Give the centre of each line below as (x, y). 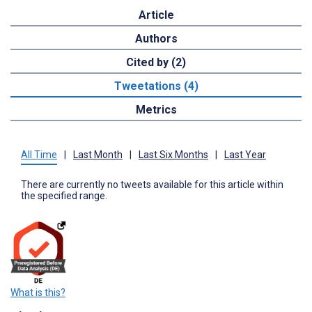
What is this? (38, 293)
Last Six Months (173, 155)
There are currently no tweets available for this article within (152, 185)
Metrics (156, 110)
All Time (39, 155)
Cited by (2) (156, 63)
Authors (156, 39)
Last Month (98, 155)
